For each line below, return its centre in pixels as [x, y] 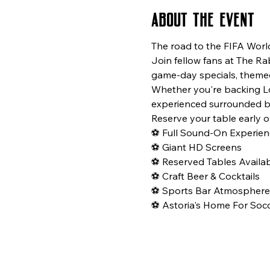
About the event [202, 17]
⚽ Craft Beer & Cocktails [205, 176]
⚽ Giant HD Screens [196, 147]
